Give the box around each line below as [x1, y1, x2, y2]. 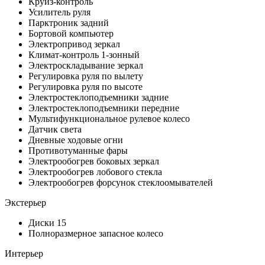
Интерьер [5, 248, 43, 258]
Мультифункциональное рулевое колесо [28, 113, 190, 124]
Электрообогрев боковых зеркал [28, 156, 159, 166]
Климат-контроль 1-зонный [28, 49, 140, 60]
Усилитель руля [28, 7, 91, 17]
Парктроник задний [28, 17, 109, 28]
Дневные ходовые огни [28, 134, 123, 145]
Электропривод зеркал [28, 38, 120, 49]
